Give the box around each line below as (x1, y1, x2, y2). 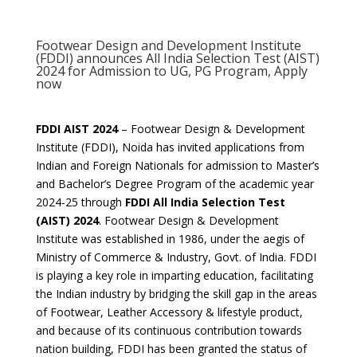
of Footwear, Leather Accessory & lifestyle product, (35, 304, 303, 320)
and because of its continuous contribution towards (35, 323, 302, 338)
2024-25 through (35, 194, 125, 210)
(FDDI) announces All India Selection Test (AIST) (35, 49, 320, 67)
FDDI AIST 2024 (35, 121, 118, 136)
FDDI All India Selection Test (124, 194, 285, 210)
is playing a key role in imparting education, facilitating (35, 268, 313, 283)
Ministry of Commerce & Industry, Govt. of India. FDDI (35, 249, 316, 265)
